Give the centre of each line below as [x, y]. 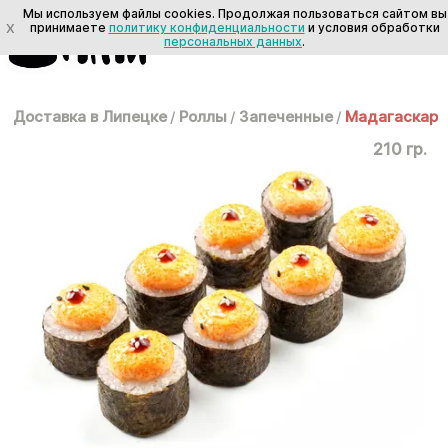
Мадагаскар [391, 116]
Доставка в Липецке [90, 116]
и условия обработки [372, 27]
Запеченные [286, 116]
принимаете [69, 27]
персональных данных [233, 41]
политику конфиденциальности [206, 27]
